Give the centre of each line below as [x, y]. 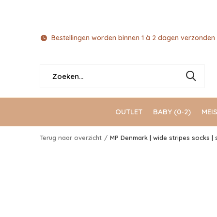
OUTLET [129, 111]
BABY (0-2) [172, 111]
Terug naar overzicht [71, 138]
